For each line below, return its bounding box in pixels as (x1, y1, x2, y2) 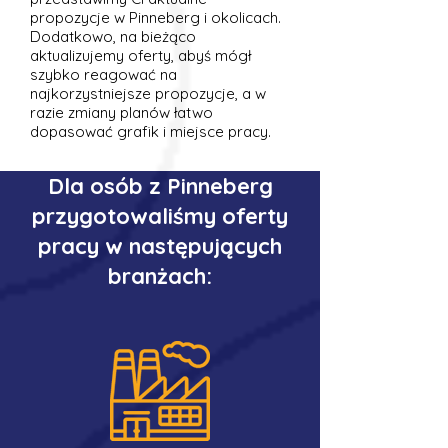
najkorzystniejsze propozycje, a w (30, 84, 266, 103)
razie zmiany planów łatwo (30, 103, 213, 122)
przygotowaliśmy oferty (32, 202, 288, 230)
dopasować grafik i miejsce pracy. (30, 122, 271, 141)
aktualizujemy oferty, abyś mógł (30, 46, 251, 65)
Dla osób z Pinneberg (47, 172, 273, 200)
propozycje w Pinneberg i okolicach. (30, 8, 281, 27)
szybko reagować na (30, 65, 177, 84)
